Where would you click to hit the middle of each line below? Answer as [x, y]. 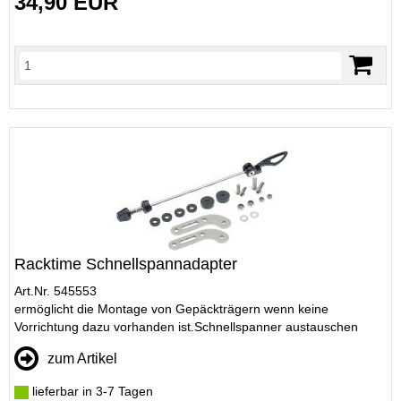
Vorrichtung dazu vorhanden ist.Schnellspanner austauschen [186, 327]
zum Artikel [82, 358]
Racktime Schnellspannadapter [126, 264]
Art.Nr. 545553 [55, 291]
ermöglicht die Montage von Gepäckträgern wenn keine [171, 309]
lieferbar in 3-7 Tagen [91, 391]
